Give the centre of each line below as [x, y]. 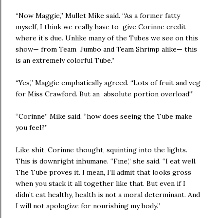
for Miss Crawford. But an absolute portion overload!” [106, 94]
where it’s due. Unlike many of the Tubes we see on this [107, 38]
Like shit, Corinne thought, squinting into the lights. [101, 150]
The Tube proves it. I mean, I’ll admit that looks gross [103, 172]
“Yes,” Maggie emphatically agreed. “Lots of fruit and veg [108, 83]
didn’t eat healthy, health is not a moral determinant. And [108, 195]
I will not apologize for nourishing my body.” [89, 206]
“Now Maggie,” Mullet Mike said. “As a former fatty [98, 16]
